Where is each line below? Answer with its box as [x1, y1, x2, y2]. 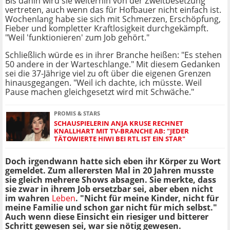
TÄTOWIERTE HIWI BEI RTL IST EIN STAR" [54, 134, 185, 144]
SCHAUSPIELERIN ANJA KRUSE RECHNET [54, 119, 183, 128]
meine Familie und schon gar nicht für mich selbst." [5, 202, 217, 214]
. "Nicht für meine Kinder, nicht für [75, 193, 219, 204]
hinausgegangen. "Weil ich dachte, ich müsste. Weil [5, 77, 202, 89]
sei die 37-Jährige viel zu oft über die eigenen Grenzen [5, 68, 211, 80]
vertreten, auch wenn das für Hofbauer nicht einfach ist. [5, 4, 221, 16]
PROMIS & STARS [54, 109, 100, 118]
